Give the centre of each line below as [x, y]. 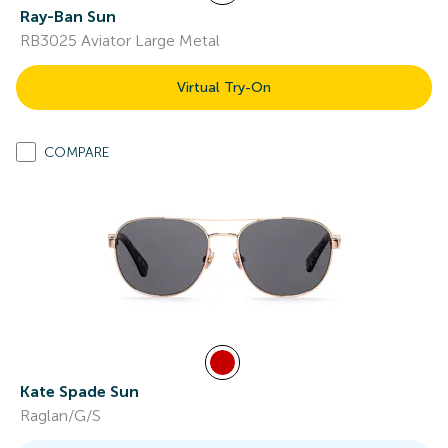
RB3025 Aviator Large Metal [120, 40]
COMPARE [77, 152]
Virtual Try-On [224, 87]
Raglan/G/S [60, 415]
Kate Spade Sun [79, 391]
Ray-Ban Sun [68, 16]
